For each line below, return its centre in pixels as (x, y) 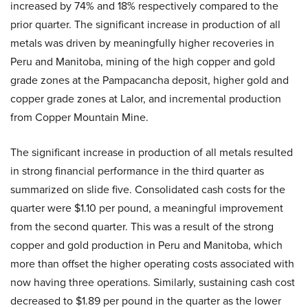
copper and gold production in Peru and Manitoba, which (146, 245)
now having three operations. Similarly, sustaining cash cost (153, 282)
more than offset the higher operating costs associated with (152, 264)
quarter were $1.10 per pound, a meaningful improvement (147, 208)
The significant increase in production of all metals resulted (152, 152)
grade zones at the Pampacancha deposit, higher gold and (150, 80)
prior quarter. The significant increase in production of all (145, 24)
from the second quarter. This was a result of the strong (142, 227)
